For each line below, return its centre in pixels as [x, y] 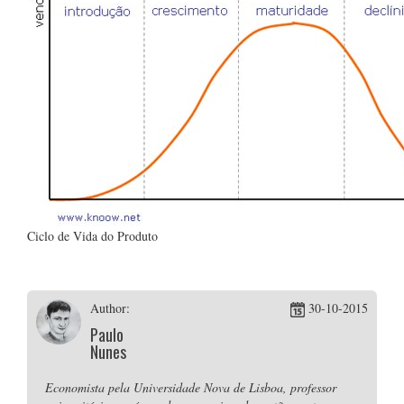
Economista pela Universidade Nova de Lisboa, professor [191, 387]
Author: [110, 308]
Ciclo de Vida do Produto [92, 236]
